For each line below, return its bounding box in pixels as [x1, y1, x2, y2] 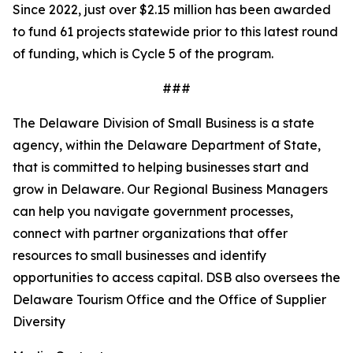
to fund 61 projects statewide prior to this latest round [13, 23, 338, 39]
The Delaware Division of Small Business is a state [13, 114, 314, 131]
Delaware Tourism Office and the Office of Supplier [13, 291, 326, 307]
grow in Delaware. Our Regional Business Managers [13, 180, 328, 197]
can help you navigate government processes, [13, 203, 293, 219]
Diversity [13, 313, 65, 329]
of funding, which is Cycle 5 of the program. [13, 45, 273, 61]
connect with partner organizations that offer [13, 225, 288, 241]
